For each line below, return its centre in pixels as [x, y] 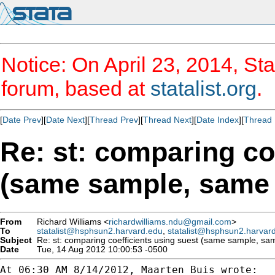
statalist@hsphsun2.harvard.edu [100, 231]
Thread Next [167, 120]
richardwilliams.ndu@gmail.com [170, 222]
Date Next [65, 120]
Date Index [218, 120]
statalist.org [203, 88]
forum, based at [76, 88]
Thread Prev [114, 120]
